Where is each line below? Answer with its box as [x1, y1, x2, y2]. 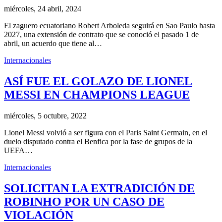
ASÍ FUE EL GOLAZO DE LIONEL [4, 75, 192, 88]
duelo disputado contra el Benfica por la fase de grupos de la [4, 137, 192, 146]
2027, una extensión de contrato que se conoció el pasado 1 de [4, 30, 199, 39]
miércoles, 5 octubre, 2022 [4, 111, 87, 120]
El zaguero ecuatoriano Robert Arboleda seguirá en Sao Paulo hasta [4, 21, 215, 30]
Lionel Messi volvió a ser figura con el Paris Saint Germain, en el [4, 128, 207, 137]
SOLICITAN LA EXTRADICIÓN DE [4, 182, 195, 195]
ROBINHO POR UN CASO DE [4, 195, 165, 209]
